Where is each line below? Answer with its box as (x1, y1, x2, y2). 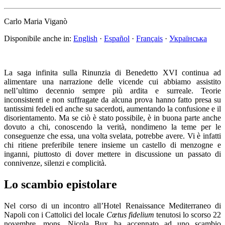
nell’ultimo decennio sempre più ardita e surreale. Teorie (4, 86, 221, 95)
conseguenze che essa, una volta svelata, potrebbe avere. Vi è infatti (4, 131, 221, 140)
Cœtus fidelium (106, 210, 154, 219)
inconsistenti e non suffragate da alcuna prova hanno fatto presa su (4, 95, 221, 104)
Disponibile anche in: (4, 34, 73, 43)
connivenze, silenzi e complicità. (4, 158, 106, 167)
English (73, 34, 97, 43)
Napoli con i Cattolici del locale (4, 210, 106, 219)
